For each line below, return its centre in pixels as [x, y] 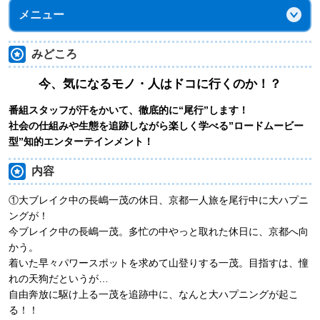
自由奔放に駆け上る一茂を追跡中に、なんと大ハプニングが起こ [154, 294]
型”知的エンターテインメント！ [81, 141]
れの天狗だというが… [59, 278]
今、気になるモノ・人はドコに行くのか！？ [160, 84]
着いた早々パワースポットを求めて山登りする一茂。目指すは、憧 [159, 262]
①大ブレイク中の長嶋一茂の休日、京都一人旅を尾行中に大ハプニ [159, 200]
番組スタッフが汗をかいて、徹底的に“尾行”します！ [129, 110]
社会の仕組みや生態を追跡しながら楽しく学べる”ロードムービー [156, 125]
